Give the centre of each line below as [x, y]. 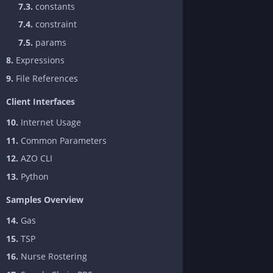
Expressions [39, 60]
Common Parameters [62, 140]
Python [34, 176]
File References [46, 78]
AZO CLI [35, 158]
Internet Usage [50, 122]
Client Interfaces [41, 102]
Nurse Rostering [53, 257]
